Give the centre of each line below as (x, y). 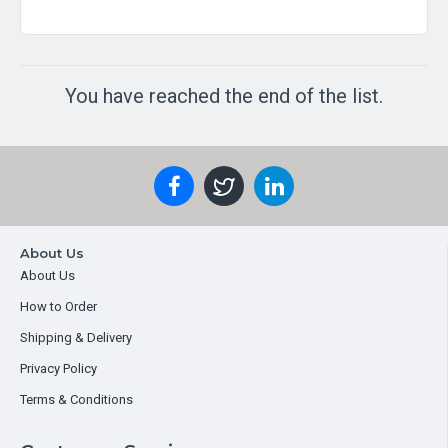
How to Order (58, 306)
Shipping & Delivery (76, 337)
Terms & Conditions (76, 399)
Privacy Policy (58, 368)
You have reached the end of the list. (224, 95)
